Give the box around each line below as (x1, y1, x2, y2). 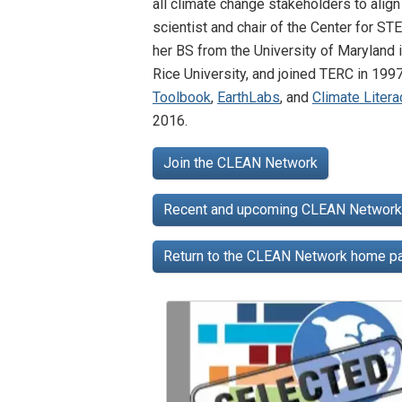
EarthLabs (217, 88, 280, 106)
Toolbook (153, 88, 211, 106)
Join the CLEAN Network (163, 153, 318, 171)
